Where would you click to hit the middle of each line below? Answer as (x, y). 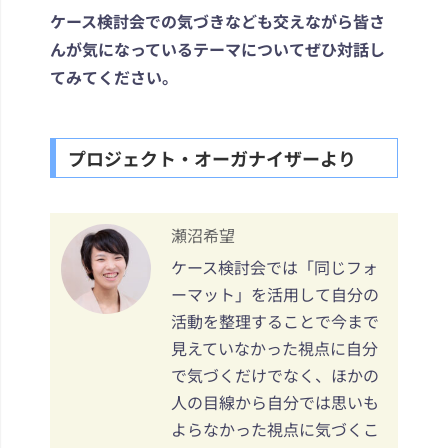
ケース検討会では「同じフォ (274, 266)
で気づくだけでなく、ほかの (275, 374)
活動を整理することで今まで (275, 320)
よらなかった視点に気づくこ (275, 428)
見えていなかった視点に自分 (274, 347)
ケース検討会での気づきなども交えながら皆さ (217, 20)
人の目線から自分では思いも (275, 401)
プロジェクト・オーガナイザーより (212, 157)
